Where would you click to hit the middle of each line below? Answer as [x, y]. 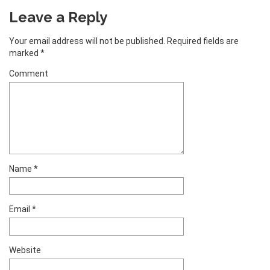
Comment [29, 74]
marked [25, 53]
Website [25, 250]
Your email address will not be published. [87, 41]
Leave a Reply [58, 17]
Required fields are [202, 41]
